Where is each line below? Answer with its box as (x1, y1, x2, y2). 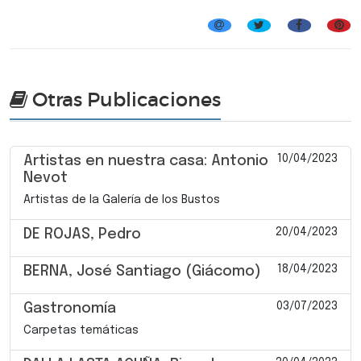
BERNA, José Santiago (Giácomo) (23, 263, 261, 279)
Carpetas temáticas (23, 324, 139, 336)
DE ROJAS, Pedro (23, 226, 141, 242)
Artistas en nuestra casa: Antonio (23, 153, 268, 168)
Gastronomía (23, 301, 116, 316)
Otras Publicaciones (27, 87, 221, 111)
